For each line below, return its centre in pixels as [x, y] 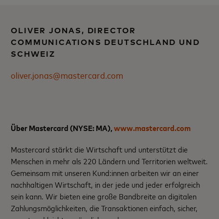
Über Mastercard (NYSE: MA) [61, 128]
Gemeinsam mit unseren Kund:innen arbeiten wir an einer [105, 173]
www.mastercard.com [153, 128]
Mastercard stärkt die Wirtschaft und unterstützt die [99, 149]
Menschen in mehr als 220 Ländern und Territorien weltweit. [109, 161]
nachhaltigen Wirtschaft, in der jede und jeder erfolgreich [106, 185]
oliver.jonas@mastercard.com [67, 75]
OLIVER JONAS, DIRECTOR [74, 31]
